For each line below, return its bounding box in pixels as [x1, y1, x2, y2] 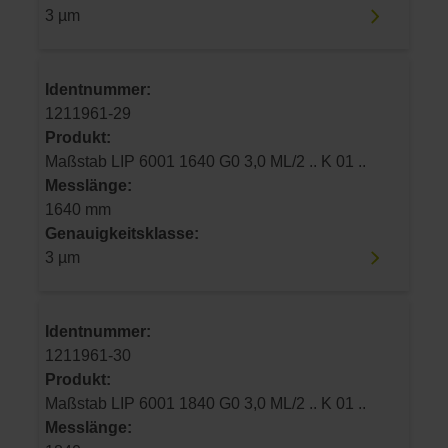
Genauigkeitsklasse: [45, 225, 199, 242]
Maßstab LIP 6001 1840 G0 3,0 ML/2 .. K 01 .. [336, 394, 366, 412]
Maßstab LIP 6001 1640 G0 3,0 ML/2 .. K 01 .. [336, 153, 366, 170]
